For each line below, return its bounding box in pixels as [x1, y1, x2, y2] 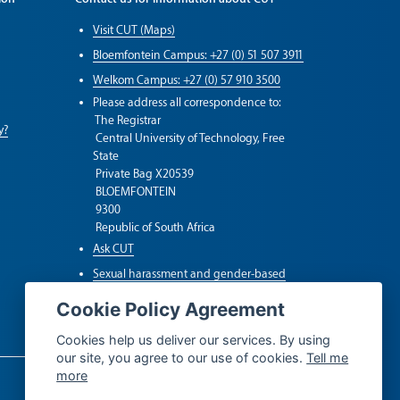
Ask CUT [92, 242, 134, 256]
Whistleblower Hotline [92, 317, 204, 331]
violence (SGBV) [92, 292, 174, 306]
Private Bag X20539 [92, 167, 194, 181]
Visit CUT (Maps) [92, 23, 175, 37]
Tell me [306, 350, 349, 366]
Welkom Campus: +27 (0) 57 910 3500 [92, 73, 280, 87]
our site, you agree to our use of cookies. [56, 350, 307, 366]
